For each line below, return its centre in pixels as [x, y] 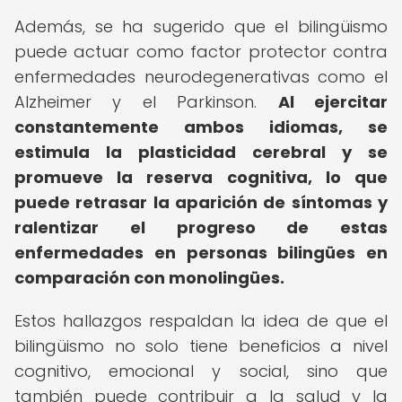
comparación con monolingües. [149, 278]
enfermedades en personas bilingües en [201, 253]
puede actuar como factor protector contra [201, 52]
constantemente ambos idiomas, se [201, 127]
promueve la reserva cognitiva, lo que [201, 177]
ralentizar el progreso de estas [201, 227]
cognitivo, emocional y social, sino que [201, 371]
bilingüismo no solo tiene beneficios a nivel [201, 346]
